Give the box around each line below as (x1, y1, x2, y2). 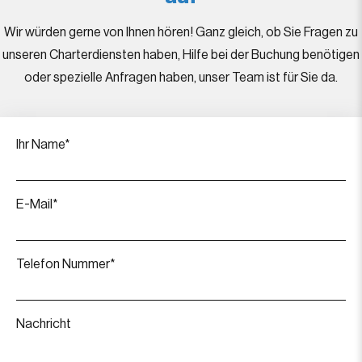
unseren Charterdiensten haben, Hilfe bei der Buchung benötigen (2, 48, 360, 61)
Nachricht (16, 318, 71, 330)
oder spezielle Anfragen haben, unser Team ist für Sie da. (24, 71, 338, 84)
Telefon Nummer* (16, 258, 116, 271)
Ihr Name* (16, 138, 70, 151)
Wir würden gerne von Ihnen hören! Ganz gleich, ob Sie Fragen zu (4, 26, 358, 39)
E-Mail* (16, 198, 58, 211)
